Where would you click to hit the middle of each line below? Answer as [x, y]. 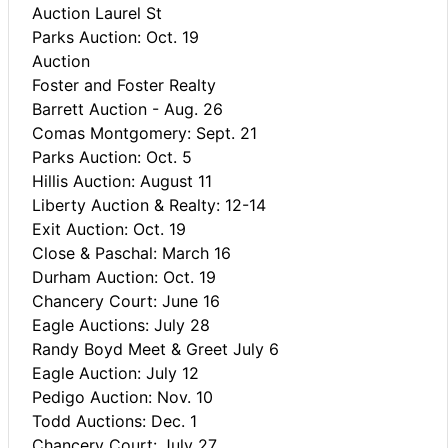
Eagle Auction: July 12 [115, 372]
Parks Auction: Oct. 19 [115, 36]
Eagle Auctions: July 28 [121, 324]
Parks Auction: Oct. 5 [112, 156]
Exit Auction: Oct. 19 [109, 228]
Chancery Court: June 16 [126, 300]
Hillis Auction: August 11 [122, 180]
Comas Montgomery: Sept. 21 [144, 132]
